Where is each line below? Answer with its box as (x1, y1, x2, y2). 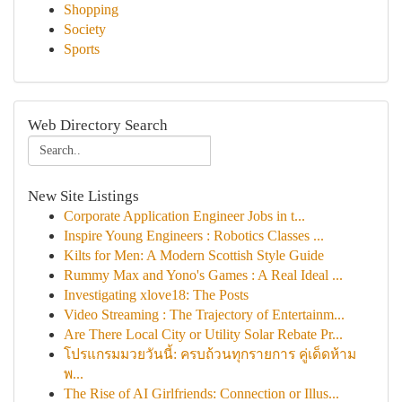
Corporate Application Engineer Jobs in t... (64, 208, 305, 223)
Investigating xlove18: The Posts (64, 287, 249, 302)
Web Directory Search (28, 117, 168, 134)
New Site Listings (28, 188, 139, 205)
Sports (64, 41, 100, 57)
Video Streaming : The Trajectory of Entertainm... (64, 307, 345, 322)
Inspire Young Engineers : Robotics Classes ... (64, 228, 324, 243)
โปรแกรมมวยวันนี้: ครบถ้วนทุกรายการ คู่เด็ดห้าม (64, 346, 356, 362)
